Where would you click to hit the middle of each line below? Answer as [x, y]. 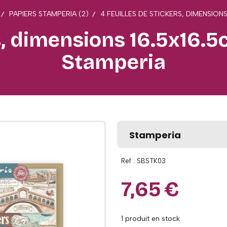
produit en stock [152, 219]
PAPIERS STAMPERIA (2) [49, 14]
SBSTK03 [151, 161]
